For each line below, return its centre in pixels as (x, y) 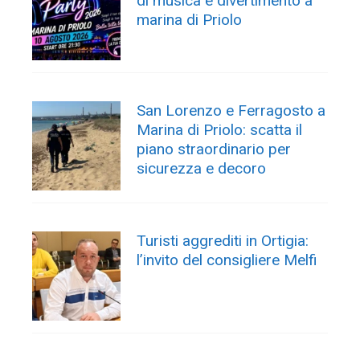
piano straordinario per (214, 149)
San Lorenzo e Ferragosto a (231, 111)
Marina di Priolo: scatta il (220, 130)
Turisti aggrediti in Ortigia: (223, 241)
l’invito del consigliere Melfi (227, 260)
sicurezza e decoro (202, 169)
